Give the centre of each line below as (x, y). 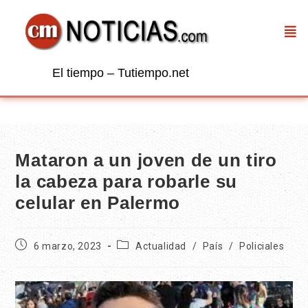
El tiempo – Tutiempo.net (121, 73)
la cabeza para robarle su (126, 182)
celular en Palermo (98, 203)
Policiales (262, 246)
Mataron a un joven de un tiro (146, 161)
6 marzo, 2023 (68, 246)
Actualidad (161, 246)
